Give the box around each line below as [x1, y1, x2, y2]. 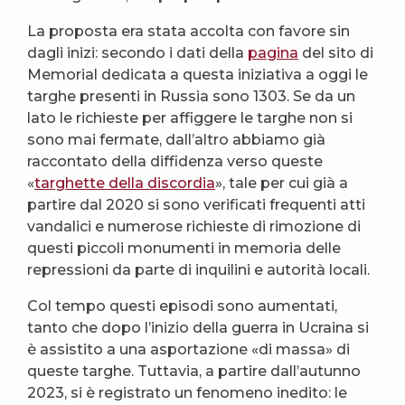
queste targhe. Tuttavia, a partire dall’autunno [27, 363, 361, 381]
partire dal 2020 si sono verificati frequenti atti [27, 196, 365, 214]
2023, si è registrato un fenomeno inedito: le [27, 384, 347, 402]
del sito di [298, 44, 373, 62]
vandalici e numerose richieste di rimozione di [27, 218, 361, 236]
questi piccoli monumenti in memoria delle [27, 240, 341, 258]
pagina [248, 44, 298, 62]
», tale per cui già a [215, 174, 348, 193]
